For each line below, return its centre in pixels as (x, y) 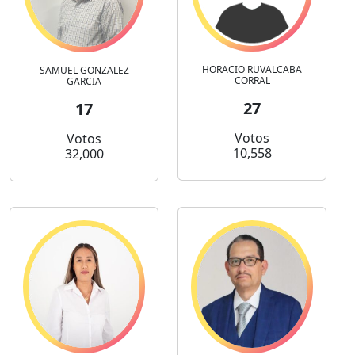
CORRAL (252, 81)
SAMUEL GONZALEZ (84, 71)
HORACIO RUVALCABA (252, 70)
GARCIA (84, 82)
